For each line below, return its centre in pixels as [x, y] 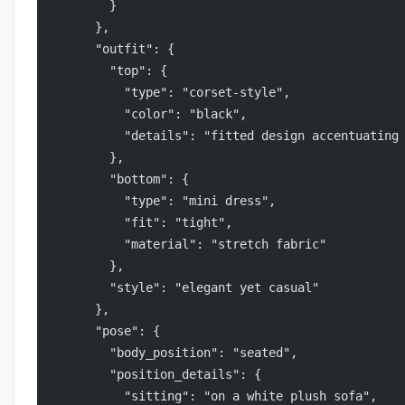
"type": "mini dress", [164, 201]
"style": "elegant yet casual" [185, 287]
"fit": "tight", [142, 222]
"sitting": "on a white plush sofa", [214, 396]
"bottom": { [120, 179]
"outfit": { [113, 49]
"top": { [109, 71]
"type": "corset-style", [171, 92]
